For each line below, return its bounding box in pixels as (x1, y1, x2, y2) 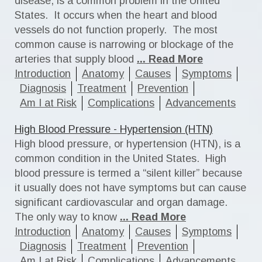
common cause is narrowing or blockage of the (15, 39, 233, 50)
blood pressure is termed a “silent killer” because (15, 167, 242, 179)
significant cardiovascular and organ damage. (15, 196, 230, 208)
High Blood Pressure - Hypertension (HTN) (15, 123, 213, 135)
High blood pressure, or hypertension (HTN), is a (15, 138, 240, 150)
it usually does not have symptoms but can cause (15, 182, 246, 194)
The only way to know (15, 211, 117, 223)
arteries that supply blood (15, 53, 134, 65)
